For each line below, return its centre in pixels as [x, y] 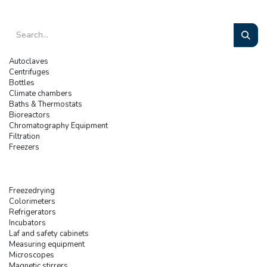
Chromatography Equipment [58, 125]
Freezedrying [32, 190]
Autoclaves [29, 61]
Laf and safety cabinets [49, 233]
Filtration [24, 136]
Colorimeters [32, 201]
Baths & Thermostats [46, 104]
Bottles [22, 83]
